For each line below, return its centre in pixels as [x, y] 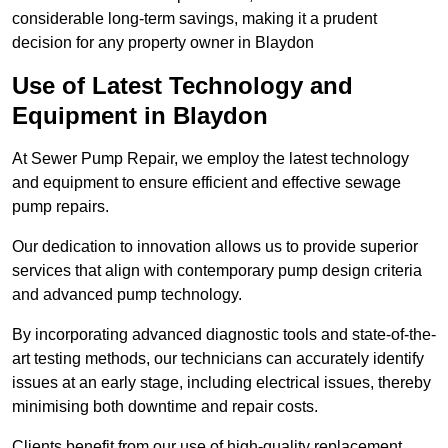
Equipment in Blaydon [140, 116]
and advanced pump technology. [127, 295]
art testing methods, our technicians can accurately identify [218, 359]
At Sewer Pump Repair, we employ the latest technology [210, 159]
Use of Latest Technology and [182, 86]
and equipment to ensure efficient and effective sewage [206, 183]
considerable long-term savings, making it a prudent [194, 19]
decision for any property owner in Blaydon [163, 43]
